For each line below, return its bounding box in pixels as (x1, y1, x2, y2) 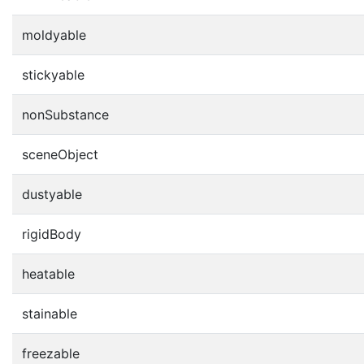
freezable (22, 344, 80, 362)
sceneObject (22, 145, 98, 162)
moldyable (22, 26, 86, 43)
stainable (22, 305, 77, 322)
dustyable (22, 185, 82, 202)
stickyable (22, 66, 84, 83)
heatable (22, 265, 75, 282)
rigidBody (22, 225, 81, 242)
